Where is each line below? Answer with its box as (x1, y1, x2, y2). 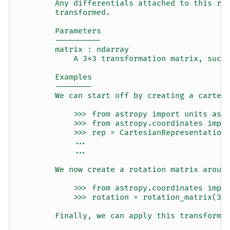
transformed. (18, 8, 110, 18)
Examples (18, 72, 92, 83)
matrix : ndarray (18, 45, 129, 55)
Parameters (18, 26, 101, 36)
